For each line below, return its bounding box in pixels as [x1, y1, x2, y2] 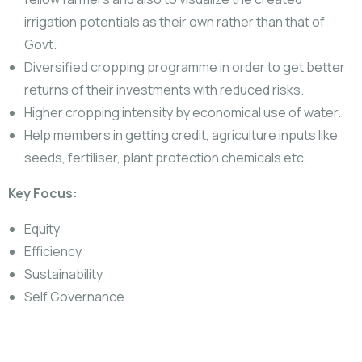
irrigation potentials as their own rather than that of [24, 13, 325, 31]
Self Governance [24, 288, 124, 305]
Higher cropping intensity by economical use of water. [24, 103, 341, 121]
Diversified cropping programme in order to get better [24, 58, 345, 76]
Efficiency [24, 242, 82, 260]
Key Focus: [8, 184, 78, 202]
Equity [24, 220, 60, 238]
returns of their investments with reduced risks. [24, 81, 304, 99]
